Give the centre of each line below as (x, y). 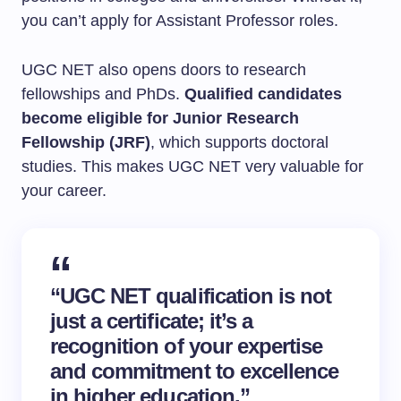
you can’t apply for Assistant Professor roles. (180, 21)
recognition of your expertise (187, 346)
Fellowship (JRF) (86, 142)
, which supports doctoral (239, 142)
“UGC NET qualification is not (191, 296)
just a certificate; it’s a (152, 321)
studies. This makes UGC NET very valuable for (192, 166)
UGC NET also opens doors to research (164, 70)
